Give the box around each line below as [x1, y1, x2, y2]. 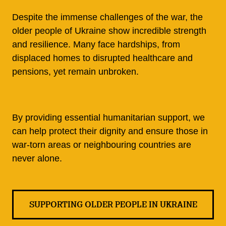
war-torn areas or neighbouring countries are [12, 139, 191, 150]
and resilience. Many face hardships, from [12, 39, 180, 49]
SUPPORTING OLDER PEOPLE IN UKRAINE [29, 199, 197, 210]
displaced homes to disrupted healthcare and [12, 52, 193, 63]
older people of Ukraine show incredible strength [12, 25, 206, 36]
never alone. [12, 153, 62, 163]
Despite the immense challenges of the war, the [12, 12, 203, 22]
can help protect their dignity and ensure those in [12, 126, 208, 136]
